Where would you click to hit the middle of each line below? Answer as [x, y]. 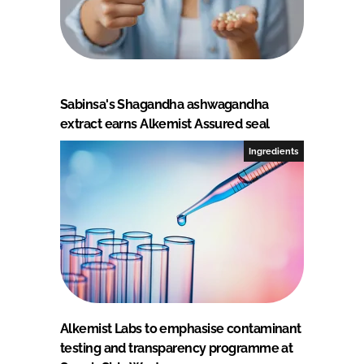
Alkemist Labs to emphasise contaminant [181, 328]
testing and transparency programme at [177, 348]
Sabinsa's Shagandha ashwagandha [165, 104]
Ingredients [274, 151]
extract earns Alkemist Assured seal [165, 123]
